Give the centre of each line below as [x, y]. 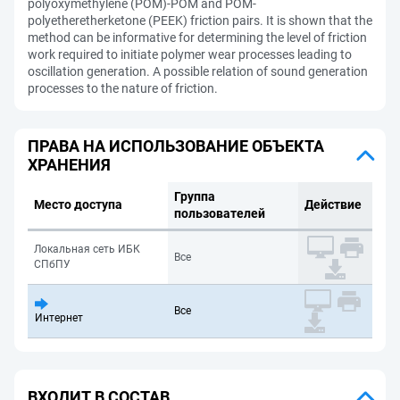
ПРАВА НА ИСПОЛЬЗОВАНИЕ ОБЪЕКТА [176, 146]
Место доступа [78, 204]
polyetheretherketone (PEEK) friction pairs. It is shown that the [200, 21]
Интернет [59, 318]
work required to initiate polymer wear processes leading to [190, 54]
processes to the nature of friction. [123, 88]
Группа [195, 196]
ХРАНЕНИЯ [69, 165]
